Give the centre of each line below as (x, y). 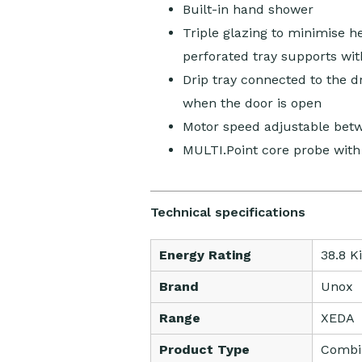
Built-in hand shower (248, 10)
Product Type (204, 350)
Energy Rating (205, 255)
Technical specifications (227, 213)
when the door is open (252, 103)
